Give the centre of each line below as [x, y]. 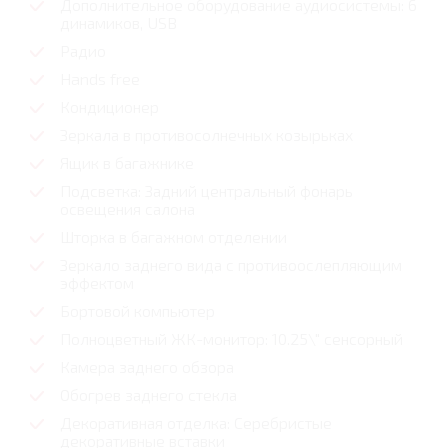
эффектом [97, 283]
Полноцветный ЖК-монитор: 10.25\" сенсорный [231, 339]
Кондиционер [109, 107]
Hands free [100, 79]
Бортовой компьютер [137, 311]
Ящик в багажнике [127, 163]
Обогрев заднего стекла [148, 395]
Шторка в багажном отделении [173, 237]
